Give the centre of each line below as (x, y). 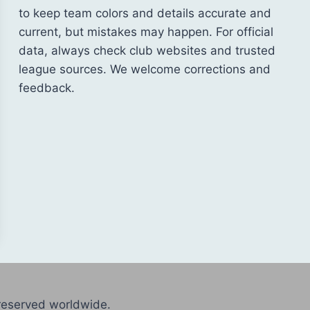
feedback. (47, 88)
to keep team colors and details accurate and (145, 13)
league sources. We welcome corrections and (145, 69)
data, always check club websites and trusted (147, 50)
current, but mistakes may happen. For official (146, 31)
